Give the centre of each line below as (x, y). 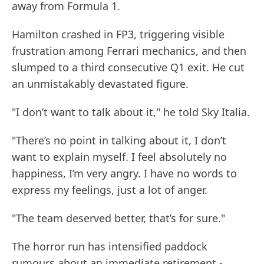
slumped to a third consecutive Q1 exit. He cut (128, 67)
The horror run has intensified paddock (110, 247)
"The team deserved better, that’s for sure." (118, 218)
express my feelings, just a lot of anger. (110, 190)
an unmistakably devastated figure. (100, 84)
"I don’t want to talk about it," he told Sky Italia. (131, 112)
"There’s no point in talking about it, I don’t (119, 141)
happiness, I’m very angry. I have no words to (124, 174)
